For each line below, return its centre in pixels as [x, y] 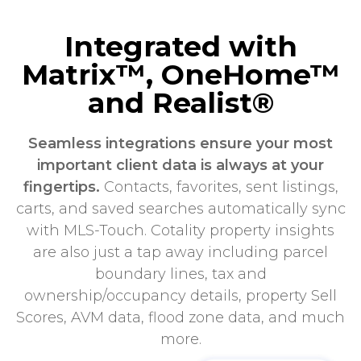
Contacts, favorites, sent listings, [219, 187]
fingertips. [61, 187]
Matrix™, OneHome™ [180, 75]
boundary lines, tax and [180, 274]
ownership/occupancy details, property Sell [180, 296]
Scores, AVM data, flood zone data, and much [180, 318]
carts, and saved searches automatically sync [180, 209]
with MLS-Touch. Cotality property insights [180, 231]
